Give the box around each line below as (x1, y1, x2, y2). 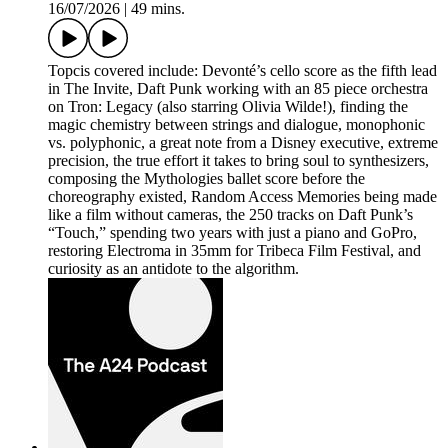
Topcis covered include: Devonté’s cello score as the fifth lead (48, 61, 437, 79)
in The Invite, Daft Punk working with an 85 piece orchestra (48, 79, 428, 97)
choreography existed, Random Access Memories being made (48, 187, 437, 205)
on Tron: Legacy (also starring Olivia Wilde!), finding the (48, 97, 408, 115)
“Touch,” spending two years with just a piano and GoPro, (48, 223, 417, 241)
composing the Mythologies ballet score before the (48, 169, 365, 187)
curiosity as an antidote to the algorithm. (48, 259, 299, 277)
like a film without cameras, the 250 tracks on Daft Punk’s (48, 205, 413, 223)
